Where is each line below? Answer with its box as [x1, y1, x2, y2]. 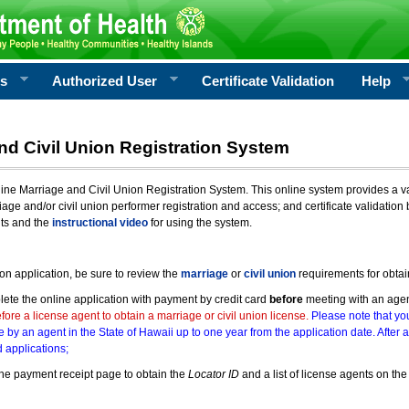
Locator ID [187, 368, 239, 381]
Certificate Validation [201, 73, 334, 89]
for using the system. [147, 216, 252, 229]
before [268, 293, 303, 306]
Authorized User [52, 73, 157, 89]
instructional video [51, 216, 148, 229]
